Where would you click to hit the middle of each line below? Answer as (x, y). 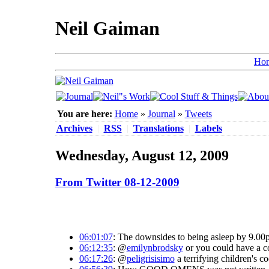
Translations (158, 128)
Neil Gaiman (107, 29)
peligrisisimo (150, 258)
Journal (161, 114)
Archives (74, 128)
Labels (208, 128)
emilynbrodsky (155, 247)
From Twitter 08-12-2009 (117, 182)
